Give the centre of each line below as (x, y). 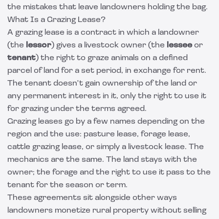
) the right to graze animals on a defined (112, 58)
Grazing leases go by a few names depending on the (106, 122)
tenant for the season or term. (67, 185)
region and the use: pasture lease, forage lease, (99, 134)
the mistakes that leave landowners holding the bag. (108, 7)
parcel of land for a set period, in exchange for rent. (107, 71)
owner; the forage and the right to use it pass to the (109, 173)
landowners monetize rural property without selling (107, 211)
